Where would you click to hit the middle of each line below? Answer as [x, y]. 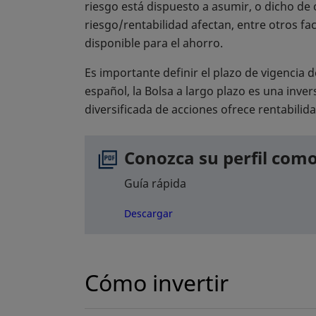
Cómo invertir [157, 282]
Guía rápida [157, 183]
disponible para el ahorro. [154, 43]
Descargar [148, 213]
